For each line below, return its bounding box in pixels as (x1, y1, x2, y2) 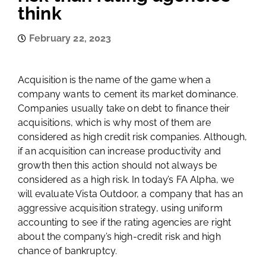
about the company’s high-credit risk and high (18, 231, 221, 242)
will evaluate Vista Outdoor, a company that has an (18, 188, 243, 199)
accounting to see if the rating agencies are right (18, 217, 232, 228)
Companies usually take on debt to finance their (18, 103, 230, 114)
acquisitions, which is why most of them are (18, 117, 211, 128)
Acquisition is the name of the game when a (18, 74, 211, 85)
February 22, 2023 (29, 33, 112, 44)
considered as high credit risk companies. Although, (18, 131, 248, 142)
